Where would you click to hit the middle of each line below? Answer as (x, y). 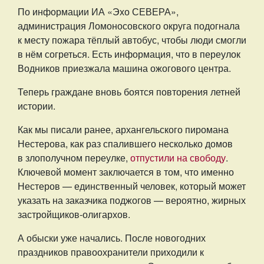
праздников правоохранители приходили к (111, 252)
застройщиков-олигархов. (74, 214)
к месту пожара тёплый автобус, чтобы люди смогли (132, 40)
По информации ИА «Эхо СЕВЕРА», (98, 11)
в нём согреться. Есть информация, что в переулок (129, 54)
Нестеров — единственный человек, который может (132, 186)
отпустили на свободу (178, 158)
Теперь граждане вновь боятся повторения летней (129, 92)
